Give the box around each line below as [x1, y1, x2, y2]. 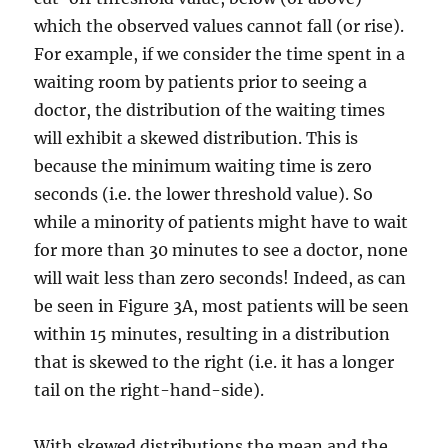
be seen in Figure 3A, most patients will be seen [34, 296, 410, 316]
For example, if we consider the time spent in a [34, 44, 406, 64]
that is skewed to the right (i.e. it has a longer [34, 352, 395, 372]
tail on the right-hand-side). [34, 380, 265, 400]
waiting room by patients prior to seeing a [34, 72, 368, 92]
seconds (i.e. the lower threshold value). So [34, 184, 374, 204]
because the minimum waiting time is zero [34, 156, 373, 176]
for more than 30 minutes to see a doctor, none [34, 240, 409, 260]
